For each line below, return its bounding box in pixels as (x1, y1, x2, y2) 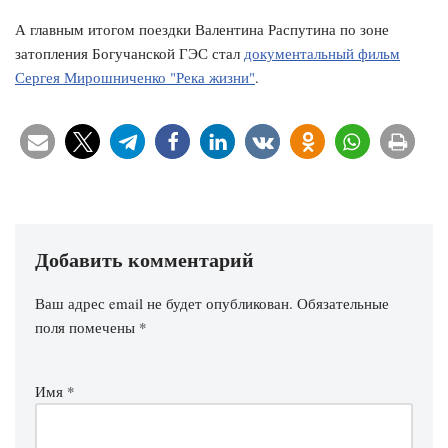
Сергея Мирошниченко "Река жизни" (15, 66, 255, 87)
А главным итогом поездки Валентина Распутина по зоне (15, 18, 389, 39)
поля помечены (35, 316, 139, 337)
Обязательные (297, 292, 389, 313)
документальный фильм (244, 42, 400, 63)
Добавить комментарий (35, 244, 254, 274)
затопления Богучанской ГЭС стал (15, 42, 244, 63)
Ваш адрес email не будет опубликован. (35, 292, 293, 313)
